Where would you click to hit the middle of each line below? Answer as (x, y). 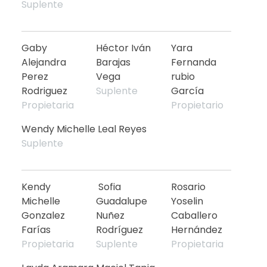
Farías (37, 230)
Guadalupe (122, 201)
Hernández (196, 230)
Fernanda (193, 62)
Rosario (188, 187)
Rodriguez (46, 91)
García (188, 91)
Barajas (114, 62)
